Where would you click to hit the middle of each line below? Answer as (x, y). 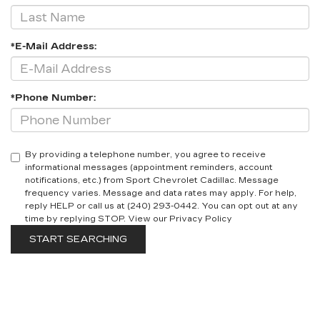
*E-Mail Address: (54, 47)
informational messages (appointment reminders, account (149, 168)
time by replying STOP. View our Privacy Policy (129, 219)
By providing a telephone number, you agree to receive (145, 155)
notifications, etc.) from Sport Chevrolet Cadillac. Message (152, 181)
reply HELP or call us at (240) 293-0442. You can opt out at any (161, 206)
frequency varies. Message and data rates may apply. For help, (161, 194)
